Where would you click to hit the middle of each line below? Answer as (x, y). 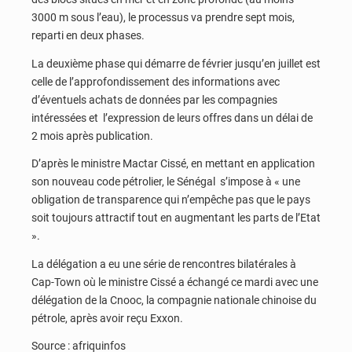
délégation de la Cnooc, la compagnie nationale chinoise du (174, 300)
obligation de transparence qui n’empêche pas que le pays (171, 200)
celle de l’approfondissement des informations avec (156, 81)
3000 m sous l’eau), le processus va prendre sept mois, (163, 18)
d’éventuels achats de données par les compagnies (154, 99)
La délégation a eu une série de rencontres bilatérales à (164, 264)
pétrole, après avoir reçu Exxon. (107, 318)
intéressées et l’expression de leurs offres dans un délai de (172, 117)
